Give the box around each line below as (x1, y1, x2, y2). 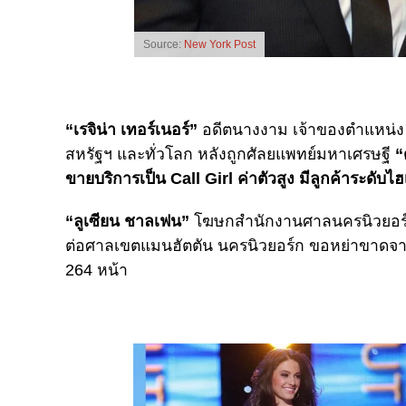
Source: (142, 37, 184, 51)
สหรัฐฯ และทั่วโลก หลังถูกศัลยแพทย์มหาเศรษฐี (65, 144, 395, 163)
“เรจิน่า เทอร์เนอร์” (65, 120, 198, 139)
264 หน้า (65, 260, 128, 279)
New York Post (183, 37, 256, 51)
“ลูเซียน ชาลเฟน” (65, 211, 189, 230)
